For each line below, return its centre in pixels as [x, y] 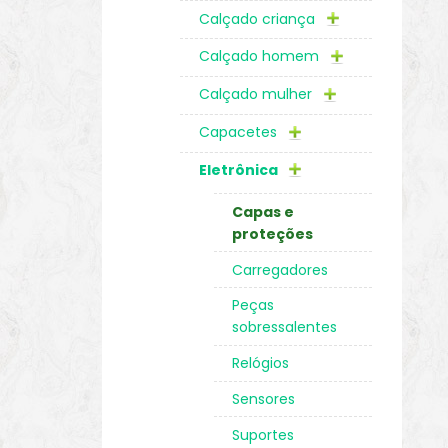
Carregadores [280, 269]
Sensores [264, 398]
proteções [273, 233]
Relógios [261, 363]
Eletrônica [239, 170]
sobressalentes [285, 327]
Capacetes [239, 132]
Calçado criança [258, 18]
